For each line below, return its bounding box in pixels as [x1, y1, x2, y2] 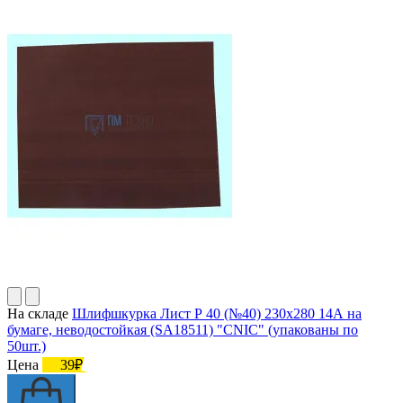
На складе [7, 305, 68, 321]
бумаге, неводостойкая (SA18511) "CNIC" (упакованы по [7, 321, 358, 337]
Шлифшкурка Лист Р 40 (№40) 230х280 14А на [72, 305, 362, 321]
